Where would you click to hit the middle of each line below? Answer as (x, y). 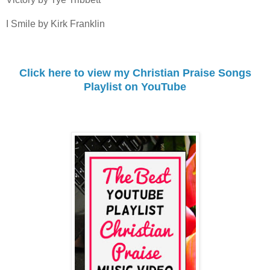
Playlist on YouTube (135, 86)
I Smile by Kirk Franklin (55, 24)
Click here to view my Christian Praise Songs (135, 73)
